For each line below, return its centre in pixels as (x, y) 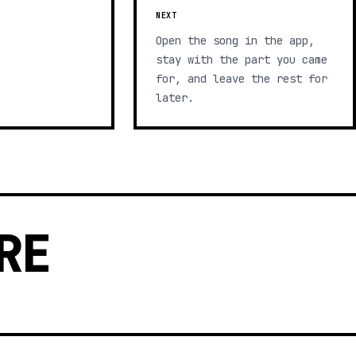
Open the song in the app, (235, 41)
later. (175, 98)
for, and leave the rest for (242, 79)
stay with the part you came (242, 60)
